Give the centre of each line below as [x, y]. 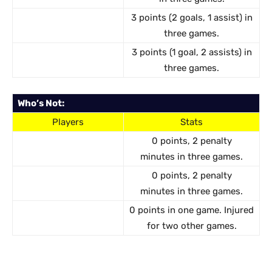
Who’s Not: [41, 103]
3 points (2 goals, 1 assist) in [192, 18]
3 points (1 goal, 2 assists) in [192, 52]
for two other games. [192, 226]
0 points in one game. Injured [192, 210]
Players [68, 122]
